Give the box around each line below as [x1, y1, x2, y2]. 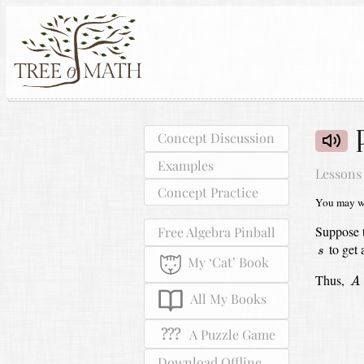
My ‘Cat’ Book [187, 253, 269, 271]
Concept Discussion [158, 129, 275, 147]
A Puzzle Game [180, 325, 275, 343]
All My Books [189, 290, 266, 308]
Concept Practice [158, 183, 258, 201]
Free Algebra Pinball [158, 223, 275, 240]
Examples [158, 156, 214, 174]
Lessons [315, 164, 362, 182]
